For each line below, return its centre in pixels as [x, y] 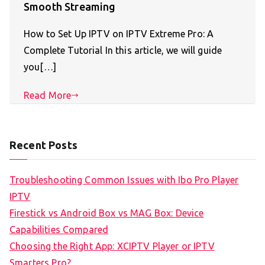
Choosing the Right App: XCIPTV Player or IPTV [112, 246]
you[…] [40, 67]
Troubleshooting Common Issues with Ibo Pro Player [124, 180]
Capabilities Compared [59, 230]
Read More [48, 96]
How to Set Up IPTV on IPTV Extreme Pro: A [119, 34]
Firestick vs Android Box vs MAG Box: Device [107, 213]
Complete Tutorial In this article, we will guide [123, 51]
